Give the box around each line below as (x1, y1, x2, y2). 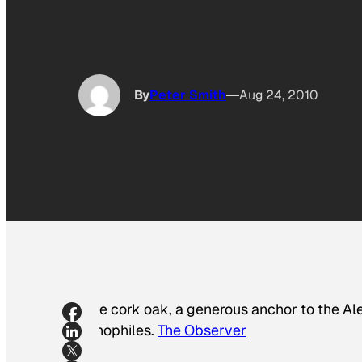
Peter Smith (149, 86, 226, 104)
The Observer (158, 321, 246, 340)
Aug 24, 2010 (239, 86, 318, 104)
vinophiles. (84, 321, 158, 340)
